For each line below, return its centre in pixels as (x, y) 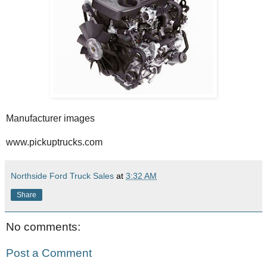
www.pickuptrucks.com (54, 142)
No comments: (43, 226)
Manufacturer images (50, 118)
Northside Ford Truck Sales (62, 176)
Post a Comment (49, 253)
